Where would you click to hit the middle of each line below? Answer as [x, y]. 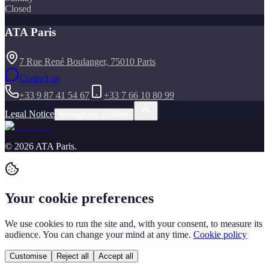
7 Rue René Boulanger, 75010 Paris [87, 61]
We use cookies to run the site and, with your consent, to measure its [134, 223]
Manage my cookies [94, 114]
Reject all [73, 256]
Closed [18, 9]
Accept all [116, 256]
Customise [28, 256]
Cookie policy [220, 234]
